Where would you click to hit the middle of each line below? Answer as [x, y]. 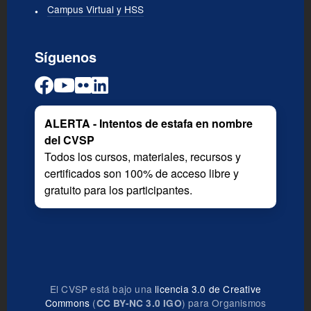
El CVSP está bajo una [102, 288]
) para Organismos [224, 302]
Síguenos [66, 56]
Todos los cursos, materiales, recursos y [143, 156]
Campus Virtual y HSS [95, 9]
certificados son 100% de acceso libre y [142, 173]
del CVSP [69, 140]
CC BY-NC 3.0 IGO [139, 303]
